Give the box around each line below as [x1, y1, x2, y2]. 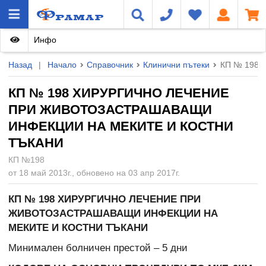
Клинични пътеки [143, 60, 210, 69]
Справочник [87, 60, 134, 69]
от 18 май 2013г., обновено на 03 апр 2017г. [8, 167, 180, 178]
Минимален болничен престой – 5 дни [8, 242, 188, 254]
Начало [47, 60, 77, 69]
